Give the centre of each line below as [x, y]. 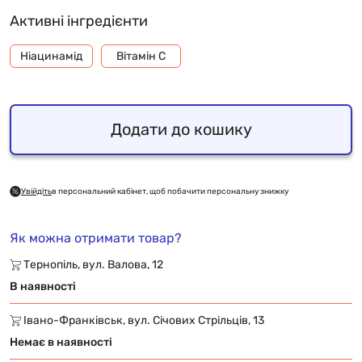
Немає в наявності [61, 342]
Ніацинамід [51, 56]
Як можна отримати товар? [96, 238]
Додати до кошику [181, 129]
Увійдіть [36, 191]
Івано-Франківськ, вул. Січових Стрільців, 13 [143, 320]
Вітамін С [141, 56]
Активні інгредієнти [79, 21]
